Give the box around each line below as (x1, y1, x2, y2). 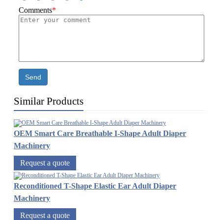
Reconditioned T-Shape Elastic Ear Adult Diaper (14, 182, 176, 191)
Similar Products (14, 95, 83, 108)
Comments (19, 6, 52, 15)
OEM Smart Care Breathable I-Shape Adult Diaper (14, 129, 186, 138)
